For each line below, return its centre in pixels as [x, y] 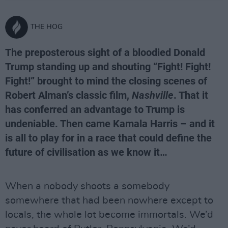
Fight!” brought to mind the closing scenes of [106, 81]
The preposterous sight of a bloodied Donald [105, 52]
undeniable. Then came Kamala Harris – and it [110, 124]
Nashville [153, 95]
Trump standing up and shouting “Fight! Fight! [108, 67]
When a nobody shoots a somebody [87, 186]
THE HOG [47, 27]
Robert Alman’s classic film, [68, 95]
